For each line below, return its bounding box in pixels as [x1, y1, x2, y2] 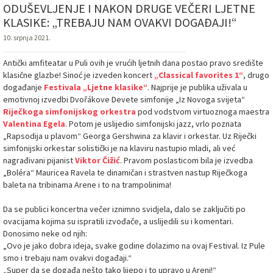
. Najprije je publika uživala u [147, 82, 247, 93]
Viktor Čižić [75, 155, 120, 166]
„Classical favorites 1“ [154, 69, 243, 81]
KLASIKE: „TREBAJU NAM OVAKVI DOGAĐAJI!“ [3, 15, 237, 30]
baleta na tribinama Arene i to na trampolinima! [3, 179, 171, 191]
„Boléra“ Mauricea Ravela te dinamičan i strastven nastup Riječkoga [3, 167, 247, 179]
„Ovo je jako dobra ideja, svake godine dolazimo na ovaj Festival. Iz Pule [3, 240, 265, 252]
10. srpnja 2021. [3, 33, 51, 43]
